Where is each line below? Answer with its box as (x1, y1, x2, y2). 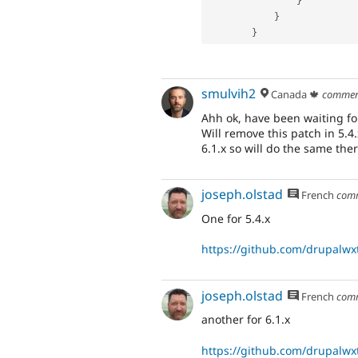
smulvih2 (201, 85, 256, 103)
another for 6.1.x (201, 312, 290, 328)
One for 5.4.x (201, 211, 270, 227)
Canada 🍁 (268, 87, 320, 102)
